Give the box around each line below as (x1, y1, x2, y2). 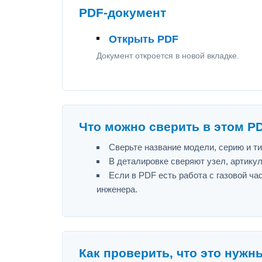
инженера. (96, 184, 137, 194)
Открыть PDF (109, 33, 178, 45)
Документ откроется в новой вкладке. (96, 51, 239, 60)
